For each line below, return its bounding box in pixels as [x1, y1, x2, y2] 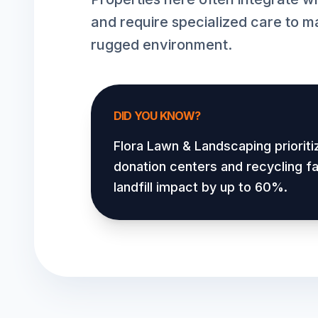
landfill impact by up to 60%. [114, 180, 287, 194]
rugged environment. [91, 36, 232, 53]
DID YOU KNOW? [114, 109, 201, 123]
